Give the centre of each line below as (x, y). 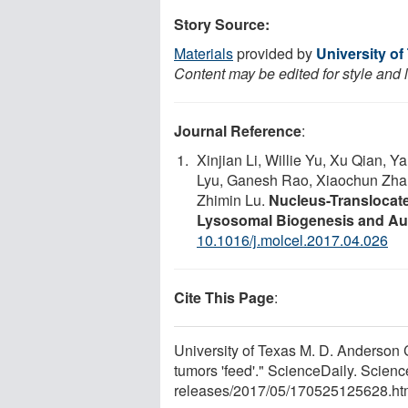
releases (202, 390)
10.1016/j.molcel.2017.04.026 (292, 240)
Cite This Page (224, 297)
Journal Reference (238, 130)
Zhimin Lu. (233, 199)
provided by (275, 53)
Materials (204, 53)
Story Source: (222, 24)
